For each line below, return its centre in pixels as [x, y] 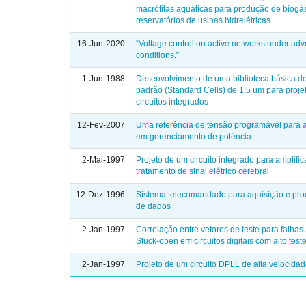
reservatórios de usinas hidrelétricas [204, 20]
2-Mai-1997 [104, 160]
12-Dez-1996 [101, 195]
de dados [154, 206]
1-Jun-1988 [104, 79]
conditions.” [158, 55]
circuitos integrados [172, 102]
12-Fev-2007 [101, 125]
